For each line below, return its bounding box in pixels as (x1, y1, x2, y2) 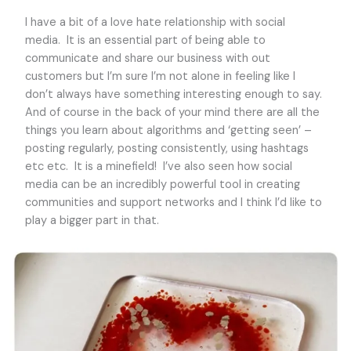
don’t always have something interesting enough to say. (24, 86, 325, 102)
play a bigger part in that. (24, 212, 159, 228)
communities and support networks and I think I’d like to (24, 194, 322, 210)
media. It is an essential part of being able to (24, 32, 266, 48)
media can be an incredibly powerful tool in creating (24, 176, 300, 192)
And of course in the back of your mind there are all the (24, 104, 320, 120)
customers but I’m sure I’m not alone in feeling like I (24, 68, 295, 84)
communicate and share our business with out (24, 50, 270, 66)
